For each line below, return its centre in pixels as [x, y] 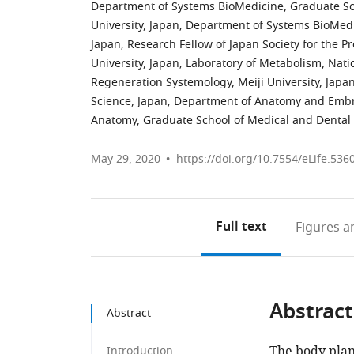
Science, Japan [129, 102]
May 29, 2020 [126, 159]
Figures [317, 228]
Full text [241, 228]
